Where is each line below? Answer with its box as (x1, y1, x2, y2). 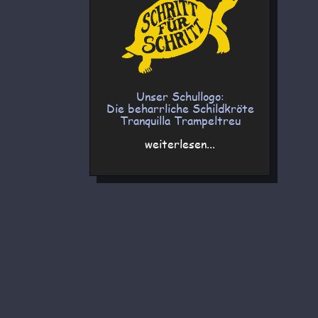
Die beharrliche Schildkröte (106, 99, 254, 116)
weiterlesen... (145, 135, 215, 152)
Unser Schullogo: (136, 87, 224, 104)
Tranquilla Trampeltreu (119, 111, 241, 128)
